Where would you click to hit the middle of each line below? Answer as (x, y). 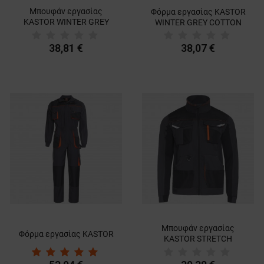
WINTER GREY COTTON (198, 22)
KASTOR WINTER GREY (66, 22)
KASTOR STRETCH (198, 238)
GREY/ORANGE (198, 249)
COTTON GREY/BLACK (66, 32)
